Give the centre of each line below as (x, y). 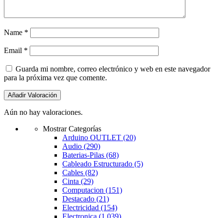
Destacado (79, 199)
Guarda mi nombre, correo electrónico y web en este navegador (113, 69)
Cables (74, 173)
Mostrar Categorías (72, 129)
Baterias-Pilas (84, 155)
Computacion (84, 190)
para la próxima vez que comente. (55, 78)
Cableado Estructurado (98, 164)
